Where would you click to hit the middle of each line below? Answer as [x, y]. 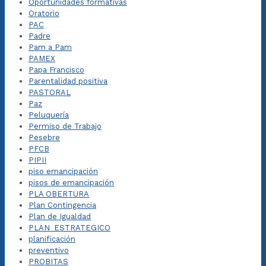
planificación [52, 239]
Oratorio [44, 13]
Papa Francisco [56, 70]
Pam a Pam [50, 47]
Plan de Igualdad [60, 216]
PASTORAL [50, 92]
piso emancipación [63, 171]
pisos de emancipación [71, 183]
